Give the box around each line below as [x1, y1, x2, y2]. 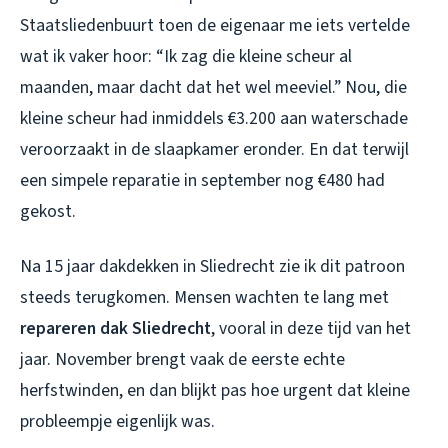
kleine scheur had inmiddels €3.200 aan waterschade [20, 106, 408, 132]
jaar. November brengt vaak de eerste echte [20, 347, 345, 373]
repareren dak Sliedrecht [20, 316, 211, 342]
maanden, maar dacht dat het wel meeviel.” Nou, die [20, 75, 407, 101]
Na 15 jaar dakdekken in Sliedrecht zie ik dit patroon [20, 254, 405, 280]
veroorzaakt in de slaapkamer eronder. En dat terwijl [20, 137, 409, 163]
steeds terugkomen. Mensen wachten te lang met [20, 285, 389, 311]
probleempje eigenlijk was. [20, 409, 215, 435]
